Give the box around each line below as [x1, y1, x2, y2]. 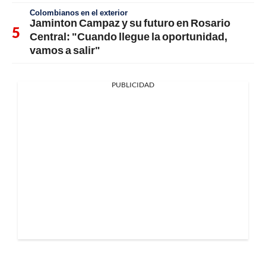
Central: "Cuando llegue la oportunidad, [30, 30, 227, 43]
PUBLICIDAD [112, 80, 154, 90]
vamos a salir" [30, 43, 100, 57]
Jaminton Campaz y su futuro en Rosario [30, 16, 230, 30]
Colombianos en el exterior [30, 8, 128, 18]
